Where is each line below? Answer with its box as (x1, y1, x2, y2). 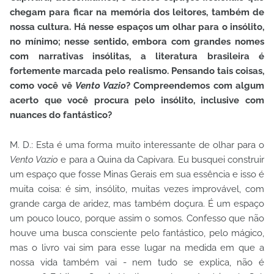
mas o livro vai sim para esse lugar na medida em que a (10, 242, 264, 254)
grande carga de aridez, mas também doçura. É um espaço (10, 198, 264, 210)
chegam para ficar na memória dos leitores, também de (10, 7, 264, 18)
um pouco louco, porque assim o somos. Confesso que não (10, 213, 264, 224)
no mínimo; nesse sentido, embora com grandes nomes (10, 36, 264, 48)
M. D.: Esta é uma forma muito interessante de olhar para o (10, 139, 264, 151)
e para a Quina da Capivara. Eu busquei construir (58, 154, 265, 166)
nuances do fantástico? (10, 109, 112, 121)
